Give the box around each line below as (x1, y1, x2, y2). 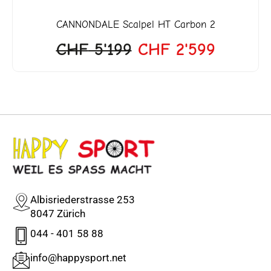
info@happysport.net (30, 251, 126, 264)
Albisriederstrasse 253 (30, 193, 135, 206)
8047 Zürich (30, 207, 85, 220)
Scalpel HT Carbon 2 (119, 18, 215, 30)
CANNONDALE (56, 18, 119, 30)
